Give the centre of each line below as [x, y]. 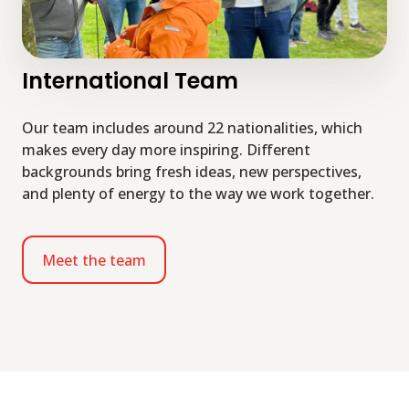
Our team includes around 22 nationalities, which [192, 128]
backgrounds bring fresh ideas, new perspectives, [192, 172]
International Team [130, 81]
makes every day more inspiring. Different [166, 150]
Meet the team [94, 260]
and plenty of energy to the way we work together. [198, 194]
